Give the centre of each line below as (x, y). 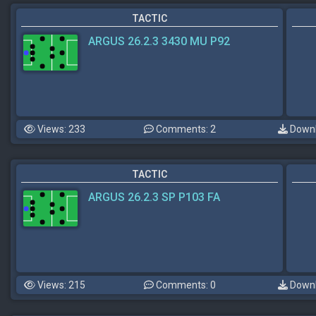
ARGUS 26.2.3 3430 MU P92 (159, 41)
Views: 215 (60, 285)
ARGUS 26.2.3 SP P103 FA (154, 197)
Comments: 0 (185, 285)
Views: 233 (60, 129)
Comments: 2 (185, 129)
